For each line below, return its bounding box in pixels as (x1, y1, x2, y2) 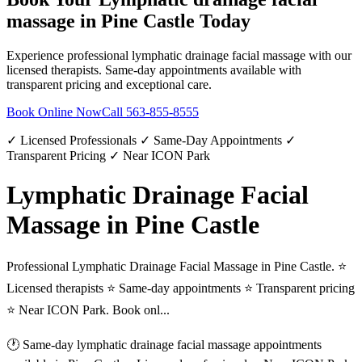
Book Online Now (6, 104, 102, 119)
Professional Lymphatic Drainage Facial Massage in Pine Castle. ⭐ (6, 259, 347, 274)
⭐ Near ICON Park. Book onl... (6, 303, 170, 318)
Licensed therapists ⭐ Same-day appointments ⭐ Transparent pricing (6, 281, 355, 296)
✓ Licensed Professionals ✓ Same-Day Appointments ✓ (6, 133, 296, 147)
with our (305, 48, 351, 62)
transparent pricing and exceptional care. (6, 77, 212, 91)
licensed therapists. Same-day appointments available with (6, 62, 301, 77)
